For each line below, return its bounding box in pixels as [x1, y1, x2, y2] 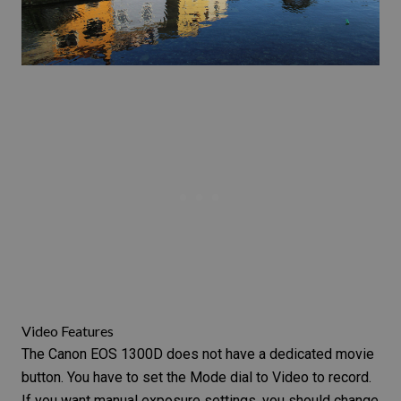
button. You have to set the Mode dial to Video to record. [21, 369, 371, 387]
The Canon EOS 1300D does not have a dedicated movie [21, 346, 374, 363]
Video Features [21, 322, 114, 340]
